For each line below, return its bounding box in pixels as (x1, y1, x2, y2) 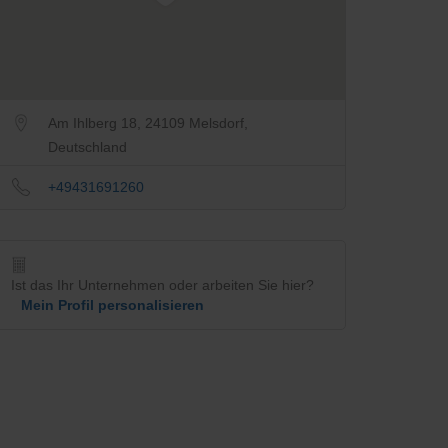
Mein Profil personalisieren (21, 297, 204, 314)
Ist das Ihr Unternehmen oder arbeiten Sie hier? (11, 277, 314, 294)
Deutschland (48, 139, 127, 156)
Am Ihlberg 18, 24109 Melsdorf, (48, 115, 248, 132)
